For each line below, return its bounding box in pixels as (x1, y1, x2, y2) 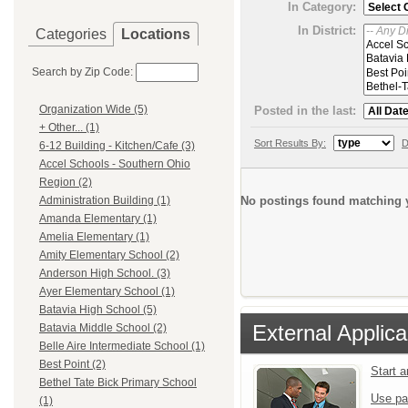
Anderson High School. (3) (39, 267, 170, 280)
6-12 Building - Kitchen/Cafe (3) (39, 139, 195, 153)
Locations (121, 26, 190, 42)
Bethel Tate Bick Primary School (39, 376, 197, 390)
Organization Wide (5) (39, 103, 148, 117)
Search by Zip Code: (32, 66, 133, 78)
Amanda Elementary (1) (39, 212, 157, 226)
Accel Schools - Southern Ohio (39, 158, 190, 171)
